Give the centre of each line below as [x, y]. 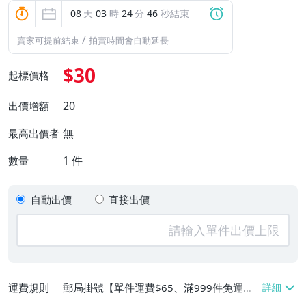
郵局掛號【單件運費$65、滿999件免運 [153, 287]
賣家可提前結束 [48, 40]
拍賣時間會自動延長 [129, 40]
